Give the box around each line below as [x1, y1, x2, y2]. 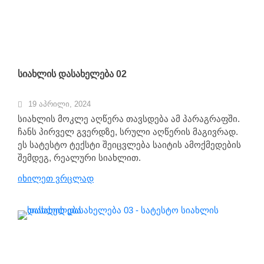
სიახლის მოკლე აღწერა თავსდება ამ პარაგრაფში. [18, 113, 240, 124]
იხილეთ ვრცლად [18, 173, 94, 183]
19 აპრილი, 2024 [28, 99, 91, 108]
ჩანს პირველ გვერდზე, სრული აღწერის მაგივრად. [18, 126, 238, 137]
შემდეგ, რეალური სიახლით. [18, 152, 141, 163]
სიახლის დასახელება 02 [18, 68, 127, 79]
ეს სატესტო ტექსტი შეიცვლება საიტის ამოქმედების [18, 139, 241, 150]
